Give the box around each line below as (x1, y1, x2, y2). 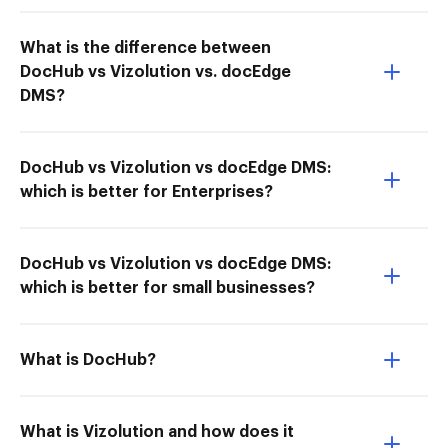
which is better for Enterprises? (20, 184, 273, 200)
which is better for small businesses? (20, 280, 315, 296)
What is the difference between (20, 40, 271, 56)
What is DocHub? (20, 352, 156, 368)
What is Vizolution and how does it (20, 424, 294, 440)
